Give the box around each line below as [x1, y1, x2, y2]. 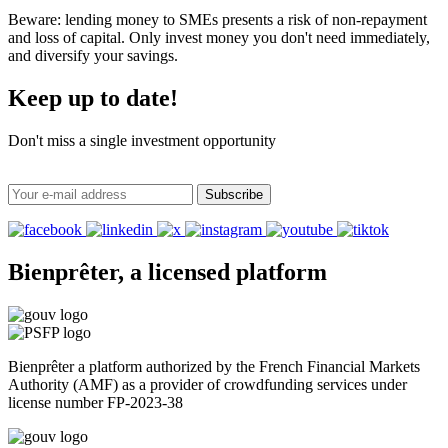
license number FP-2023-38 [8, 393, 183, 411]
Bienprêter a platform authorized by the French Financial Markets [8, 357, 420, 375]
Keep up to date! [8, 85, 178, 112]
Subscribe [205, 186, 263, 202]
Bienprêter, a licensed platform [8, 258, 327, 285]
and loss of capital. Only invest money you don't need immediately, [8, 29, 430, 47]
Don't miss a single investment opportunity [8, 131, 276, 149]
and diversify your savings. [8, 47, 178, 65]
